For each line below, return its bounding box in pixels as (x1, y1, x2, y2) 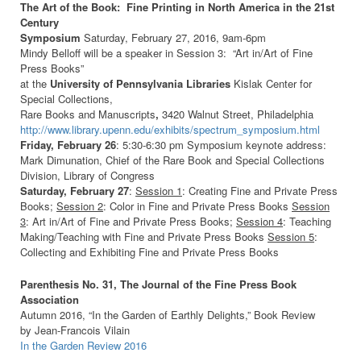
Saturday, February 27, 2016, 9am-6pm (81, 30, 266, 46)
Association (20, 291, 79, 307)
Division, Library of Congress (20, 168, 155, 184)
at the (20, 76, 50, 92)
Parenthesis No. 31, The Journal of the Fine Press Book (20, 276, 297, 292)
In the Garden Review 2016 (20, 337, 147, 353)
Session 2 (56, 198, 103, 214)
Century (20, 15, 59, 31)
